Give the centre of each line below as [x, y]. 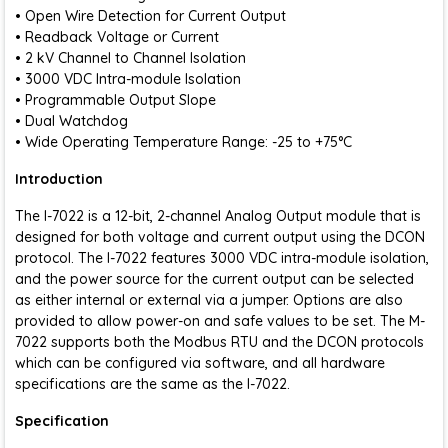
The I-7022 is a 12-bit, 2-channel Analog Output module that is [218, 216]
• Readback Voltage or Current [117, 37]
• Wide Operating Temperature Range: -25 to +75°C [183, 142]
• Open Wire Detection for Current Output [150, 16]
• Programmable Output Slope [115, 100]
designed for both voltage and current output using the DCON [220, 237]
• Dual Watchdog [71, 121]
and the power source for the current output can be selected [214, 279]
